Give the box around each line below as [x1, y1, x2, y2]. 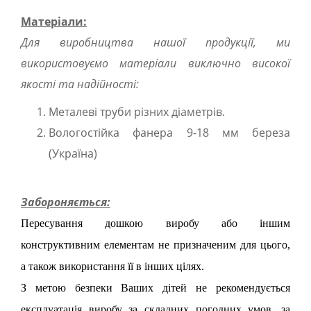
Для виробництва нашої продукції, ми [21, 35, 290, 50]
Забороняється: [21, 194, 110, 210]
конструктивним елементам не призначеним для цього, [21, 239, 290, 251]
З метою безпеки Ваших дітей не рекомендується [21, 282, 290, 294]
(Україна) [49, 146, 97, 161]
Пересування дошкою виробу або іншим [21, 217, 290, 229]
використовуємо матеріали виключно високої [21, 56, 290, 71]
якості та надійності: [21, 76, 139, 92]
